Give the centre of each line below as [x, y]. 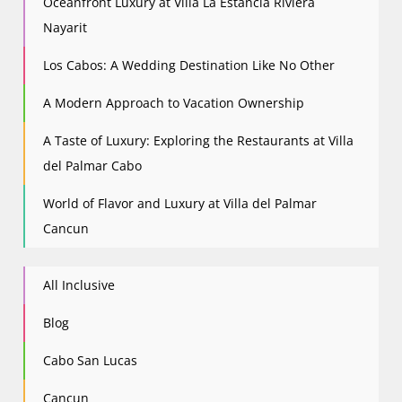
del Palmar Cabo [93, 166]
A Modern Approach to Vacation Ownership [174, 103]
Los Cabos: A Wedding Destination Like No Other [189, 65]
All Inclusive [79, 285]
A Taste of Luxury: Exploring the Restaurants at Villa [199, 140]
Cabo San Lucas [91, 360]
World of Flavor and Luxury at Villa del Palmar [180, 203]
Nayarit [66, 27]
